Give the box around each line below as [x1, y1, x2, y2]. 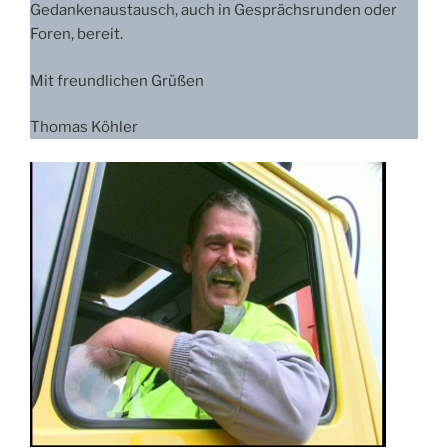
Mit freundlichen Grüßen [30, 71, 204, 90]
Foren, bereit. [30, 25, 123, 44]
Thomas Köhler [30, 118, 138, 137]
